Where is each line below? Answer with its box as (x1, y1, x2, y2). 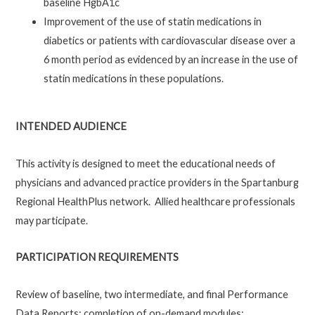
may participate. (15, 214, 88, 226)
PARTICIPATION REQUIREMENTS (15, 251, 179, 264)
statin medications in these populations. (43, 72, 224, 84)
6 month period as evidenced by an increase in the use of (43, 53, 298, 65)
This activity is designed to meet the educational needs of (15, 157, 276, 169)
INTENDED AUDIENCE (15, 120, 127, 133)
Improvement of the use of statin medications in (43, 15, 262, 27)
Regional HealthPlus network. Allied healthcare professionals (15, 195, 295, 207)
